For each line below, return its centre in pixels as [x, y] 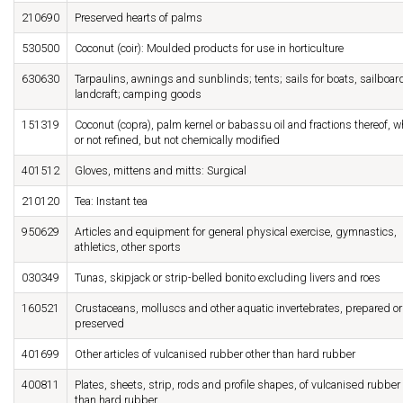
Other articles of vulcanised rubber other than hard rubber [215, 354]
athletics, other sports [128, 247]
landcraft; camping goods [138, 94]
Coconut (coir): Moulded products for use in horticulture [209, 49]
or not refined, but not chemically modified [177, 140]
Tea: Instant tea [111, 201]
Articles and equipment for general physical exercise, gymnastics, [236, 232]
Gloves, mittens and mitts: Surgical [161, 171]
